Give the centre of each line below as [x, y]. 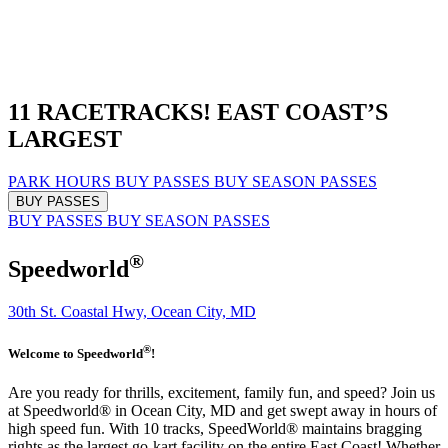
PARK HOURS [61, 181]
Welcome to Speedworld [75, 354]
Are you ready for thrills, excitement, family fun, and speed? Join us [221, 393]
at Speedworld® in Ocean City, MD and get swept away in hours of [222, 411]
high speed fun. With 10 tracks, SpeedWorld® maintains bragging [215, 429]
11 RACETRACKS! [109, 111]
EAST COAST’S [302, 111]
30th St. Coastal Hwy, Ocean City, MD [132, 311]
